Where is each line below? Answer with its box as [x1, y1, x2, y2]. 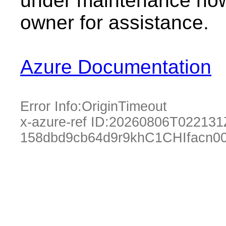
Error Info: [20, 99, 82, 114]
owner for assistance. [20, 12, 209, 33]
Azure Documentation [20, 56, 211, 78]
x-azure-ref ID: [20, 115, 109, 130]
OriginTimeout [82, 99, 167, 114]
